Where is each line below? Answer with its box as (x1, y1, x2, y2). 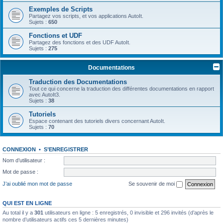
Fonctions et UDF (29, 32, 82, 39)
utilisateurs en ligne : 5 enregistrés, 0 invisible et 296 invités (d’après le (43, 209, 214, 216)
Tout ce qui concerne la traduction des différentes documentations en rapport (29, 86, 214, 92)
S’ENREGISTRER (44, 146, 88, 152)
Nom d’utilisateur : (2, 157, 45, 163)
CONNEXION (2, 146, 36, 152)
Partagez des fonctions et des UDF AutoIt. (29, 39, 130, 45)
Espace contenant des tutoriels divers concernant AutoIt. (29, 118, 165, 124)
